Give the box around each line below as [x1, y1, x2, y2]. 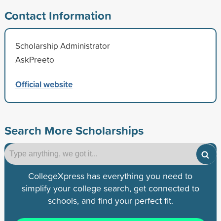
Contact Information [4, 6, 111, 24]
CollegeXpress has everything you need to [28, 169, 193, 182]
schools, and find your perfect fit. [47, 194, 173, 207]
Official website [15, 77, 73, 90]
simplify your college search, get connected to [21, 182, 199, 194]
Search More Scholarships [4, 121, 144, 139]
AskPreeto [15, 53, 54, 65]
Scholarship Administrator [15, 39, 110, 51]
